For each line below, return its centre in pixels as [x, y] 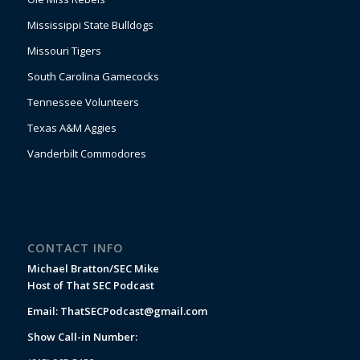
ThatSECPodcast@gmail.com [133, 311]
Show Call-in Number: [82, 336]
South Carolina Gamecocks [93, 77]
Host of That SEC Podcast [90, 285]
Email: [43, 311]
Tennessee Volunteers [83, 102]
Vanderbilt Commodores [86, 154]
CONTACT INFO [75, 247]
